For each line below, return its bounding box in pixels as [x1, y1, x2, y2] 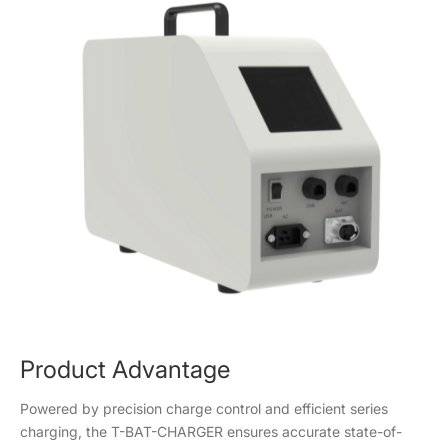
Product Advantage [20, 355, 230, 384]
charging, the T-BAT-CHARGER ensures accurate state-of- [20, 423, 402, 440]
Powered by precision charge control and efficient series [20, 400, 388, 417]
